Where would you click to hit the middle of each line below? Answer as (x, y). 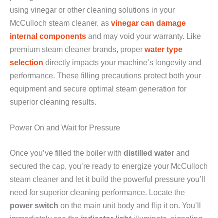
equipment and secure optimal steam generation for (98, 89)
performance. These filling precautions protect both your (105, 76)
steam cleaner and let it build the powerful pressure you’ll (108, 179)
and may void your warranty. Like (144, 36)
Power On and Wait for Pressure (65, 128)
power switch (34, 206)
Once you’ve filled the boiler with (67, 153)
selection (27, 63)
